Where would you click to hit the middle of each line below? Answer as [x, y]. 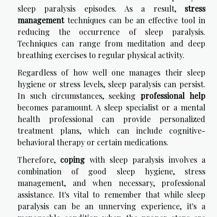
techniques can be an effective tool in [135, 20]
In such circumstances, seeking [79, 96]
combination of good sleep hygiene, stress [111, 171]
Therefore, [39, 160]
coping [73, 160]
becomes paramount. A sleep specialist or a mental [111, 108]
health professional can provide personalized [111, 119]
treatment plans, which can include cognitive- [111, 131]
